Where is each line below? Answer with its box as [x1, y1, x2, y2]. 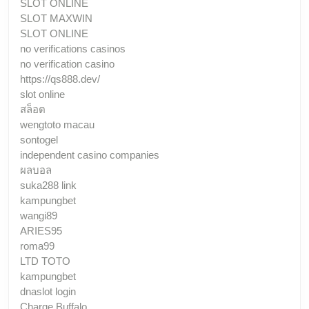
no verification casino [20, 57, 114, 70]
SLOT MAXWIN [20, 12, 92, 24]
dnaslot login [20, 285, 76, 297]
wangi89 [20, 209, 57, 221]
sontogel [20, 133, 58, 146]
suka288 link [20, 179, 77, 191]
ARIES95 [20, 224, 62, 237]
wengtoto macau [20, 118, 94, 130]
